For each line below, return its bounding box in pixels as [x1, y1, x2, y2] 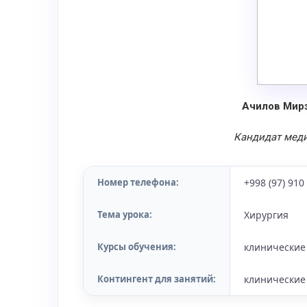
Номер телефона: [97, 176, 179, 188]
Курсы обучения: [97, 241, 176, 253]
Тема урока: [97, 208, 152, 221]
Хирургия [244, 208, 288, 221]
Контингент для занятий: [97, 273, 216, 285]
